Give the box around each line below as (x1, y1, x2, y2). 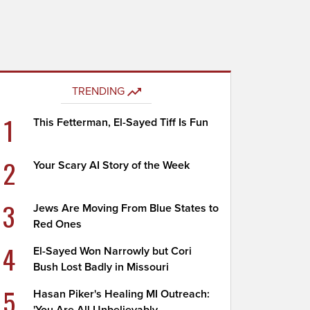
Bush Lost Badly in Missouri (33, 260, 170, 274)
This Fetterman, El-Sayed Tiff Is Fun (33, 116, 209, 129)
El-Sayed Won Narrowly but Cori (33, 244, 192, 258)
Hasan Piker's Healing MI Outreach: (33, 287, 210, 301)
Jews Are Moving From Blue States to (33, 201, 219, 215)
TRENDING (71, 84, 125, 98)
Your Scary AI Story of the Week (33, 158, 190, 172)
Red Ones (33, 217, 82, 231)
